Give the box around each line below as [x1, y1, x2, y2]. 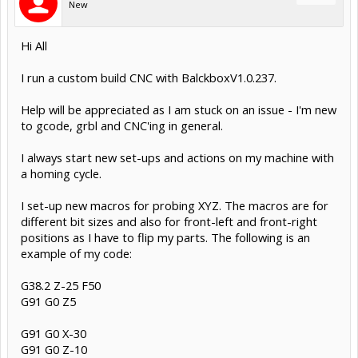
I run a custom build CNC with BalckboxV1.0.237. [21, 69, 276, 86]
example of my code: [21, 245, 132, 261]
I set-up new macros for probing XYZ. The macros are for [21, 197, 328, 213]
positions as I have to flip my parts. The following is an [21, 229, 310, 245]
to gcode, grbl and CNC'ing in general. [21, 117, 223, 133]
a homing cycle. [21, 165, 101, 181]
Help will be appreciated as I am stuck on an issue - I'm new [21, 101, 336, 117]
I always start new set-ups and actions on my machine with [21, 149, 334, 165]
